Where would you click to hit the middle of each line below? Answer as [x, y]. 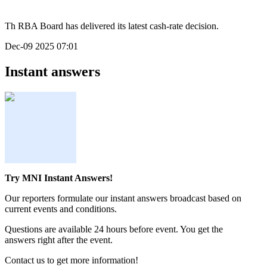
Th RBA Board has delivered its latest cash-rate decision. [112, 26]
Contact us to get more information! [72, 260]
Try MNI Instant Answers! [59, 178]
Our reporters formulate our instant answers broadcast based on [123, 198]
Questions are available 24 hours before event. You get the [114, 229]
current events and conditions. [61, 209]
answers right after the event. [59, 240]
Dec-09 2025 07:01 [41, 46]
